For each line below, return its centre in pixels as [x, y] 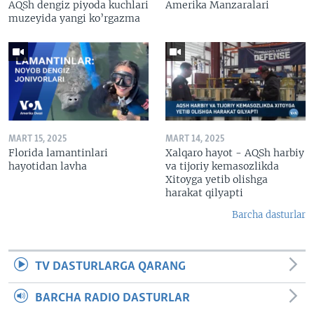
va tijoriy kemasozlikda [222, 166]
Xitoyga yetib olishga [217, 180]
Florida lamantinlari [58, 153]
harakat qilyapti [204, 193]
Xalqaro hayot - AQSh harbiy [235, 153]
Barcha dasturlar [269, 215]
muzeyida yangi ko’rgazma [74, 18]
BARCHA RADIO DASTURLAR [112, 299]
